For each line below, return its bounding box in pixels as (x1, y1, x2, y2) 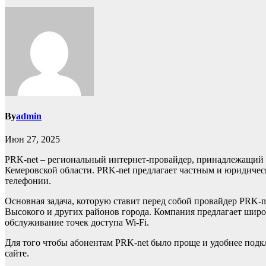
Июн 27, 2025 (5, 134, 60, 145)
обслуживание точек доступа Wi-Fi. (5, 217, 149, 228)
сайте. (5, 248, 29, 259)
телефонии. (5, 176, 51, 186)
